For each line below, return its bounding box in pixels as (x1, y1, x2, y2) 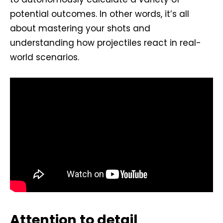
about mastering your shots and (10, 22, 150, 34)
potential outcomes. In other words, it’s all (10, 7, 189, 20)
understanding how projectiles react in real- (10, 36, 201, 49)
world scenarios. (10, 51, 79, 63)
